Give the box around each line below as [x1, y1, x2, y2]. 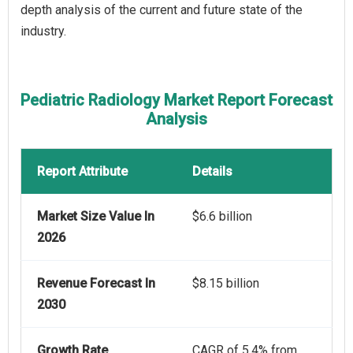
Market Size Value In [37, 209, 154, 225]
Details [192, 164, 232, 180]
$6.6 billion [192, 209, 252, 225]
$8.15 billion [192, 276, 259, 292]
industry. [20, 24, 66, 39]
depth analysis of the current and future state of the [20, 2, 303, 18]
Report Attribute [37, 164, 128, 180]
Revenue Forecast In [37, 276, 155, 292]
